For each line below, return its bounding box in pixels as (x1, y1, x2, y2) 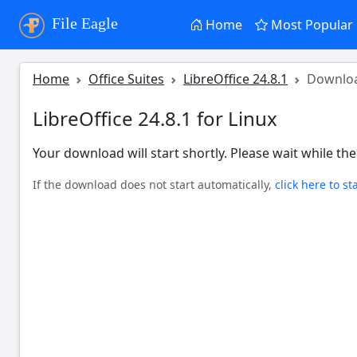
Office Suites (88, 70, 164, 88)
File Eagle (48, 14, 118, 33)
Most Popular (268, 16, 354, 33)
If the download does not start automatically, (33, 177, 275, 192)
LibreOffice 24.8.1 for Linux (33, 105, 277, 131)
